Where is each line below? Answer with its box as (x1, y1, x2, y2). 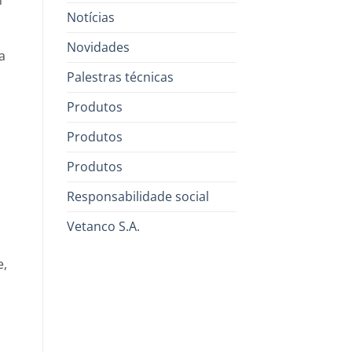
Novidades (66, 38, 130, 56)
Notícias (66, 8, 115, 26)
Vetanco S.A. (66, 217, 140, 235)
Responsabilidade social (66, 187, 209, 205)
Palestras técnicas (66, 68, 174, 86)
